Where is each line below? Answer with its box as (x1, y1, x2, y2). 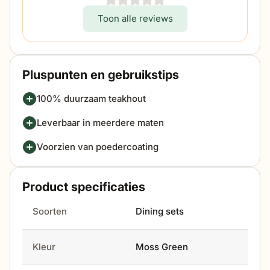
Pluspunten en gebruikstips (22, 67, 179, 83)
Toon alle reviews (97, 13, 173, 25)
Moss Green (136, 241, 188, 253)
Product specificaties (22, 180, 145, 195)
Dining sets (136, 206, 184, 218)
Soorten (39, 206, 67, 218)
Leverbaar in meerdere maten (37, 117, 164, 129)
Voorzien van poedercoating (37, 141, 159, 153)
